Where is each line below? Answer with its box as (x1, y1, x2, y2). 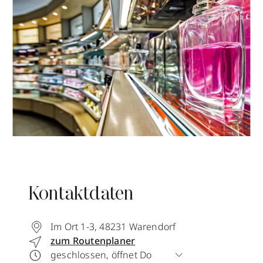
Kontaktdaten (28, 186, 134, 204)
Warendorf (129, 220, 176, 233)
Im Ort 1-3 (50, 220, 95, 233)
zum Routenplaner (50, 234, 136, 247)
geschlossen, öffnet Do (50, 248, 152, 261)
